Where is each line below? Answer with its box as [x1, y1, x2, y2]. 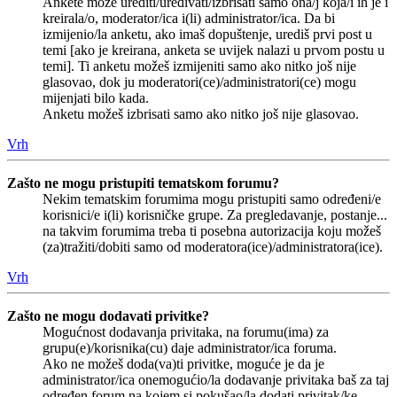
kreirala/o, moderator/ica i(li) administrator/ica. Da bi [43, 10, 335, 26]
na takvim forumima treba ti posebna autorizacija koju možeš [43, 222, 381, 238]
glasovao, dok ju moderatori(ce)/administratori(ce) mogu [43, 74, 356, 90]
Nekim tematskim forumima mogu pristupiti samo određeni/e [43, 191, 381, 206]
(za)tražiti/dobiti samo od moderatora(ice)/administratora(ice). [43, 238, 383, 254]
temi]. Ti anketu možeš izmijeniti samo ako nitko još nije [43, 58, 356, 74]
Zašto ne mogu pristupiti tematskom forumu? [7, 175, 279, 191]
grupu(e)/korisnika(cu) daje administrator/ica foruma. [43, 339, 337, 355]
